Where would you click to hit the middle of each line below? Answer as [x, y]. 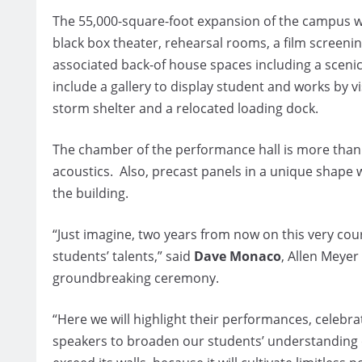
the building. [90, 193]
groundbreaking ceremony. [136, 278]
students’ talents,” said [123, 256]
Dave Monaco [238, 256]
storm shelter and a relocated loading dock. [185, 108]
